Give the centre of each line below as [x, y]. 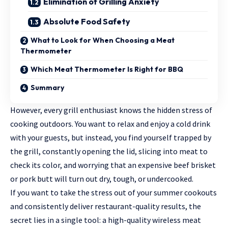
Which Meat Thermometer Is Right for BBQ [107, 69]
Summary [47, 88]
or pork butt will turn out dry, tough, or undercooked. [102, 179]
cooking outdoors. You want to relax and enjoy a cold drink [110, 124]
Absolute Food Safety [87, 22]
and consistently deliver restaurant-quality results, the [106, 206]
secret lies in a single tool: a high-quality [80, 220]
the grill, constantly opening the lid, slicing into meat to [109, 151]
